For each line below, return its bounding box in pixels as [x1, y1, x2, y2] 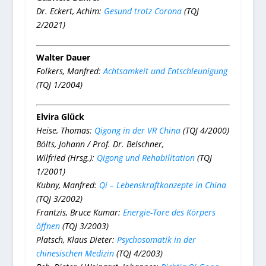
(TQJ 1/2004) [36, 78, 83, 90]
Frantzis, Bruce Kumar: [36, 206, 123, 218]
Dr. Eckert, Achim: [36, 5, 104, 17]
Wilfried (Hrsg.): [36, 151, 97, 163]
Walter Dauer [36, 51, 90, 63]
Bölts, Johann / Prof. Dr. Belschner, [36, 138, 164, 150]
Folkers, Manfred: [36, 65, 103, 77]
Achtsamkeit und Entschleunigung [103, 65, 227, 77]
